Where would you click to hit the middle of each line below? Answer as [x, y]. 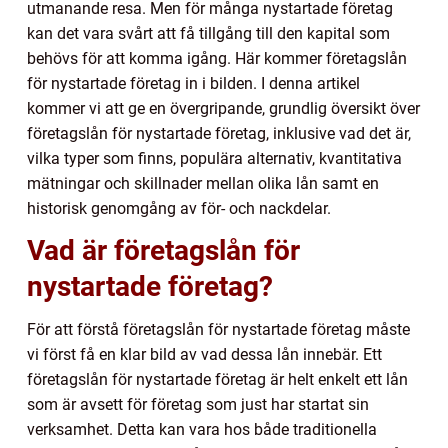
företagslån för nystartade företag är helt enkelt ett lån [217, 380]
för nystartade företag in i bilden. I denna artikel [193, 84]
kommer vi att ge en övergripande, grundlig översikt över [223, 109]
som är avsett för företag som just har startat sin [198, 405]
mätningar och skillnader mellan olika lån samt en [203, 184]
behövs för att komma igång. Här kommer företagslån [217, 59]
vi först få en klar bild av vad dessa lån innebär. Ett [204, 355]
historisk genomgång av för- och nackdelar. [179, 209]
